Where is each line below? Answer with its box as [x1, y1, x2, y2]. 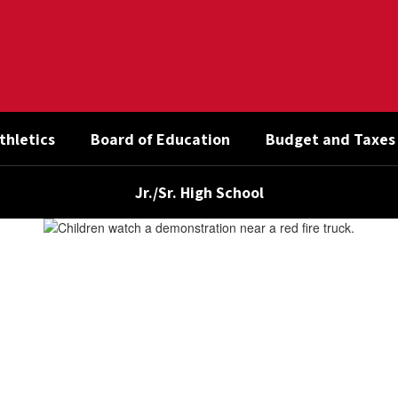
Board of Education [91, 128, 230, 149]
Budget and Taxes [266, 128, 395, 149]
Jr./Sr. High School [134, 181, 264, 203]
